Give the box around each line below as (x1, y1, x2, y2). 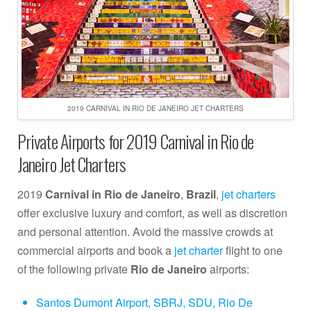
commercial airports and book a (17, 242, 174, 258)
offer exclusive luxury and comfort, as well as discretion (17, 204, 287, 221)
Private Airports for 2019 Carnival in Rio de (17, 127, 254, 154)
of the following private (17, 260, 131, 277)
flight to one (223, 242, 283, 258)
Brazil (186, 185, 216, 202)
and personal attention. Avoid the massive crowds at (17, 223, 273, 239)
